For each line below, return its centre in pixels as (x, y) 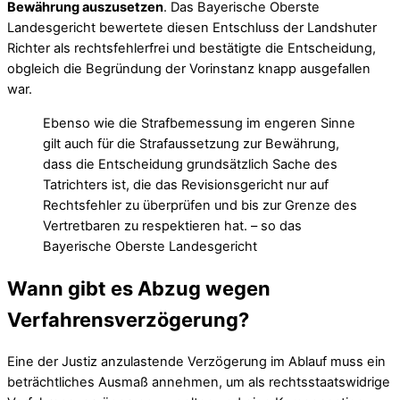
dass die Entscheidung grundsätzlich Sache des (190, 164)
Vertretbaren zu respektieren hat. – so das (172, 225)
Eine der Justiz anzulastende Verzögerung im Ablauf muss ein (196, 362)
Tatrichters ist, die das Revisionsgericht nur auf (186, 184)
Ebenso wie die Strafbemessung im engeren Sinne (199, 123)
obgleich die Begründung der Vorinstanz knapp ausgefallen (189, 69)
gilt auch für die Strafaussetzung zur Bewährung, (191, 143)
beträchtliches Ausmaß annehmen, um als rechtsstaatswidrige (199, 383)
